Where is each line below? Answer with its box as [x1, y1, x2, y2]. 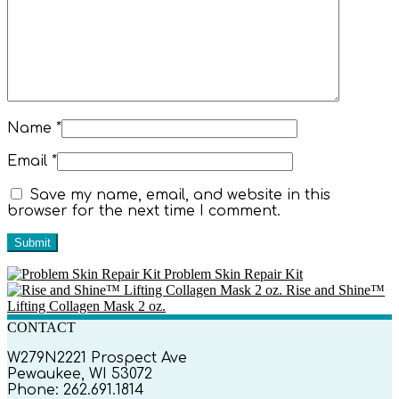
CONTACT [7, 319, 76, 335]
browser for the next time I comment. [7, 202, 281, 219]
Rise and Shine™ [286, 281, 385, 297]
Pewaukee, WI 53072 [7, 365, 152, 382]
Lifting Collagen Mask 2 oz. [7, 297, 166, 313]
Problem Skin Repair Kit [164, 265, 303, 281]
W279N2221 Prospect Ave [7, 349, 187, 366]
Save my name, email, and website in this [29, 186, 330, 203]
